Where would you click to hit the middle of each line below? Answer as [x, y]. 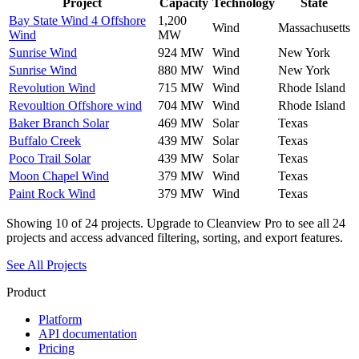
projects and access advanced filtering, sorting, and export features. [175, 237]
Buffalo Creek [45, 140]
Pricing [56, 348]
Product [26, 292]
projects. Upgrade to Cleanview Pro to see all [215, 223]
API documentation [88, 333]
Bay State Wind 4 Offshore [77, 20]
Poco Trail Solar [50, 158]
